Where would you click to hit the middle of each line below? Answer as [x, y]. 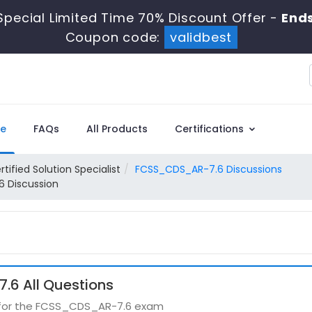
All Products [117, 129]
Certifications [211, 129]
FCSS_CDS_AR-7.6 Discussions [209, 169]
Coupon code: [115, 37]
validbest [201, 37]
